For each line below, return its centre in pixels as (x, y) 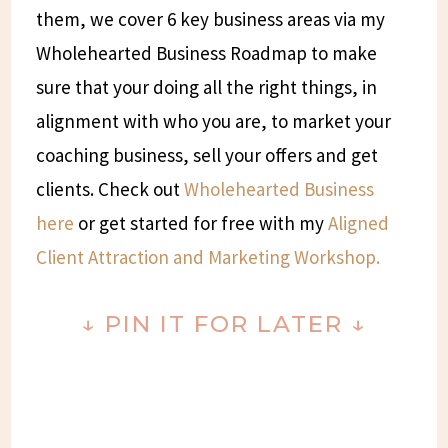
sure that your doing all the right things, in (207, 86)
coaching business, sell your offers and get (207, 154)
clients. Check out (110, 188)
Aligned (359, 222)
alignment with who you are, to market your (214, 120)
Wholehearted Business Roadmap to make (207, 52)
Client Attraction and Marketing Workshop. (208, 256)
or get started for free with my (201, 222)
